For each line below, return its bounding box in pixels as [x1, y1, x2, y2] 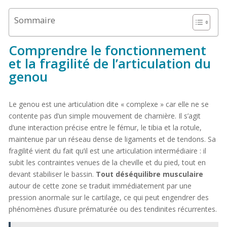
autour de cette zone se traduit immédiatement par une [8, 181, 192, 191]
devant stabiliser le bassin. [8, 169, 96, 179]
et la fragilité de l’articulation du [8, 54, 211, 73]
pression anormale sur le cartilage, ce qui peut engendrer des [8, 193, 209, 203]
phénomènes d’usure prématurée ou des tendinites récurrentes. [8, 204, 217, 214]
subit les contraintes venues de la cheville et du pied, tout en [8, 158, 206, 168]
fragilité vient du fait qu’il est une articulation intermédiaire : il [8, 146, 206, 156]
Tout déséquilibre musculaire [95, 169, 203, 179]
